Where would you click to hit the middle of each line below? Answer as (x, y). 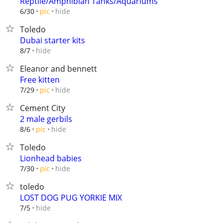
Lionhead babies (51, 158)
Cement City (43, 108)
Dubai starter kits (53, 40)
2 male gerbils (46, 119)
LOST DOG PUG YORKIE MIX (71, 198)
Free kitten (40, 80)
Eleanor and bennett (58, 69)
